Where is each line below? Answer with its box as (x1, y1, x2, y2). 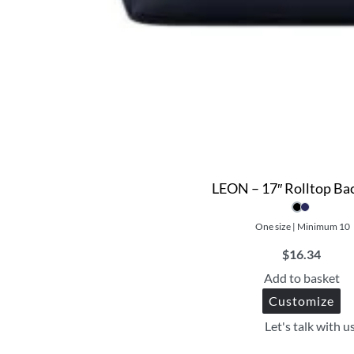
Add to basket (263, 270, 340, 286)
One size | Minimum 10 (254, 220, 350, 233)
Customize (269, 293, 335, 309)
